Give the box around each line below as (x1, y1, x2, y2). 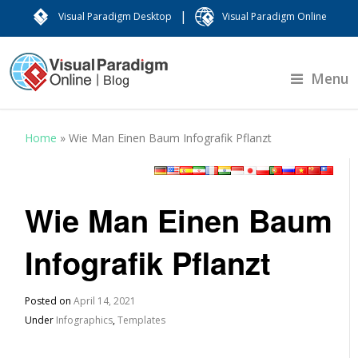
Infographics (56, 313, 113, 327)
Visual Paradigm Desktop (58, 10, 172, 23)
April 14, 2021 (74, 294, 137, 308)
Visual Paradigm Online (222, 10, 327, 23)
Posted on (25, 294, 74, 308)
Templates (117, 313, 166, 327)
